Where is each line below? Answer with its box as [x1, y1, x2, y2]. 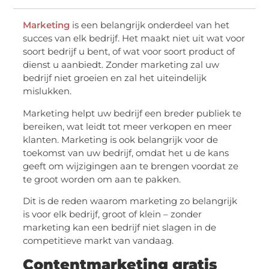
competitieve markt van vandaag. [23, 235, 174, 247]
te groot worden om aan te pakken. [23, 173, 181, 185]
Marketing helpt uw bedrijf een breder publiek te [23, 107, 242, 119]
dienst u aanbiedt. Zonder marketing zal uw [23, 59, 220, 71]
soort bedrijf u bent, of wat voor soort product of [23, 46, 235, 58]
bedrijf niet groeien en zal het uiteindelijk [23, 72, 207, 84]
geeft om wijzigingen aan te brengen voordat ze [23, 160, 239, 172]
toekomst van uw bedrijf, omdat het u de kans [23, 147, 229, 159]
